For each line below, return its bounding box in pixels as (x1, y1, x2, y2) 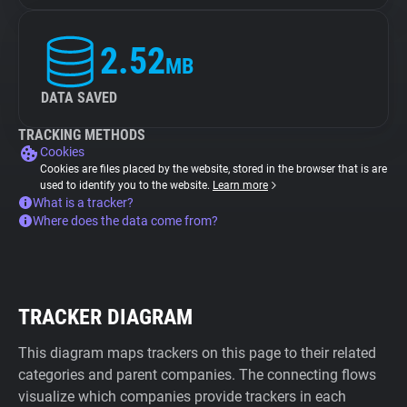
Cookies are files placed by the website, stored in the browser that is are (40, 163, 387, 175)
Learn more (213, 179, 268, 192)
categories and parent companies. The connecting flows (18, 366, 376, 383)
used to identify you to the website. (40, 179, 213, 192)
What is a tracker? (33, 195, 134, 210)
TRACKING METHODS (18, 126, 145, 144)
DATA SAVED (41, 89, 117, 106)
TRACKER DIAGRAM (18, 304, 193, 330)
